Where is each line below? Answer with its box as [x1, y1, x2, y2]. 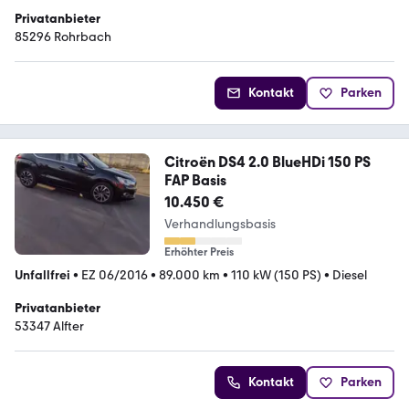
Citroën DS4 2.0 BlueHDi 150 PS [163, 152, 371, 171]
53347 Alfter [15, 318, 84, 334]
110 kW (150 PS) [231, 267, 321, 283]
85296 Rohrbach [15, 28, 111, 45]
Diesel [332, 267, 367, 283]
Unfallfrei [15, 267, 70, 283]
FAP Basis [163, 171, 226, 189]
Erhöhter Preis [163, 245, 234, 258]
